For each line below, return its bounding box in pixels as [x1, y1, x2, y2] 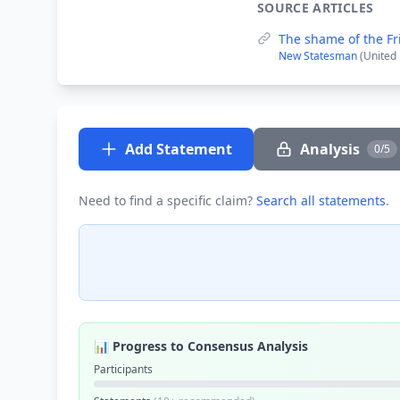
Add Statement [125, 139, 232, 159]
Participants [94, 362, 153, 377]
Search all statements [256, 192, 386, 209]
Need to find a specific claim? [79, 192, 256, 209]
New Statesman [279, 48, 360, 63]
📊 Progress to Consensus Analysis [94, 337, 308, 354]
